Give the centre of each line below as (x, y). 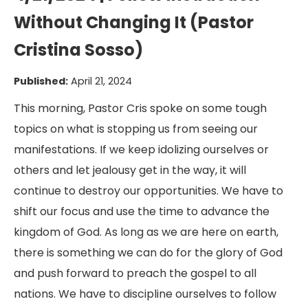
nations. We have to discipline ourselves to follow (145, 294)
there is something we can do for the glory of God (148, 253)
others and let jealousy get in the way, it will (130, 170)
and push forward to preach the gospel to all (135, 273)
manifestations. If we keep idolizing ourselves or (141, 150)
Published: (41, 81)
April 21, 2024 (100, 81)
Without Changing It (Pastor (134, 22)
